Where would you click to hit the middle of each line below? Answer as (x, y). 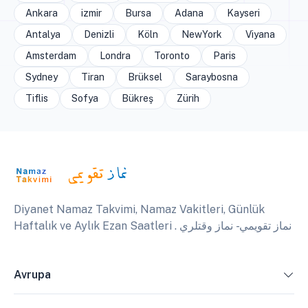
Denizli (99, 35)
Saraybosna (212, 77)
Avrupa (32, 275)
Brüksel (145, 77)
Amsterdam (51, 56)
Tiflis (37, 99)
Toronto (172, 56)
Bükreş (137, 99)
